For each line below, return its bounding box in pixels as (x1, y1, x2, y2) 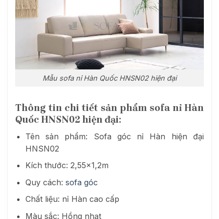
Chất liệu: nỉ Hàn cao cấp (25, 194, 119, 204)
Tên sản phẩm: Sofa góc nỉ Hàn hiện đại (25, 131, 204, 141)
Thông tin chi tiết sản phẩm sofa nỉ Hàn (15, 102, 204, 113)
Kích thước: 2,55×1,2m (25, 160, 109, 171)
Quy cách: (25, 177, 66, 187)
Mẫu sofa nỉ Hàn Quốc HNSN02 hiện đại (43, 74, 176, 83)
